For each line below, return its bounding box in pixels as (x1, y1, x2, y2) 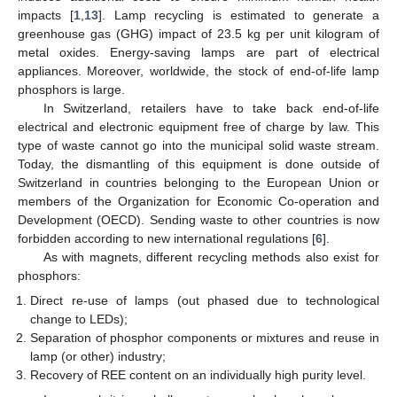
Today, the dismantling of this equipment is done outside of (18, 157, 379, 172)
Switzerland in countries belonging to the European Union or (18, 175, 379, 191)
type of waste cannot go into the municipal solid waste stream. (18, 138, 379, 153)
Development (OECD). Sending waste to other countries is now (18, 213, 379, 228)
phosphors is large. (18, 82, 125, 97)
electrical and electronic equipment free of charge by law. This (18, 120, 379, 135)
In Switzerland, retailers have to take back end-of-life (43, 101, 379, 116)
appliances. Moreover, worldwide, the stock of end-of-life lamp (18, 64, 379, 79)
